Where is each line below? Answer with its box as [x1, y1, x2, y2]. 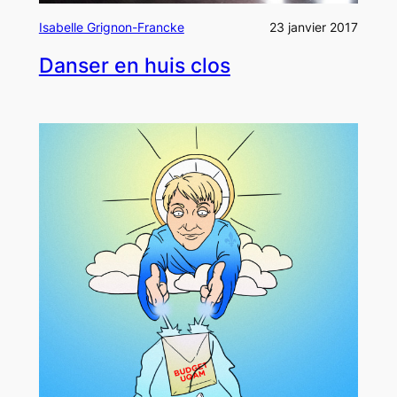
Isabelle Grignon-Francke [38, 19, 184, 35]
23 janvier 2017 [269, 19, 359, 35]
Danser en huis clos [38, 52, 230, 78]
